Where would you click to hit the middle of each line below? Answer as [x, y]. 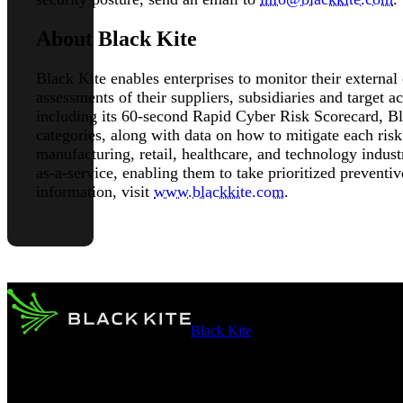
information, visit [95, 191]
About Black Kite [116, 39]
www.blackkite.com [219, 191]
